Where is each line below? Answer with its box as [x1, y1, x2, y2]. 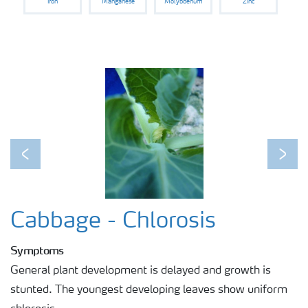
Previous [24, 157, 69, 168]
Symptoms [10, 243, 64, 257]
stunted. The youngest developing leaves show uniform [10, 284, 287, 296]
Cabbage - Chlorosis [10, 210, 216, 233]
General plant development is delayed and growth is [10, 265, 271, 276]
